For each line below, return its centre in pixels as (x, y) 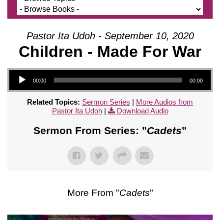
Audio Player (20, 69)
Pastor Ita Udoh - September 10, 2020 (110, 36)
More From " (93, 192)
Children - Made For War (110, 51)
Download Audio (142, 110)
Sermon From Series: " (90, 130)
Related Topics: (54, 102)
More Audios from (165, 102)
